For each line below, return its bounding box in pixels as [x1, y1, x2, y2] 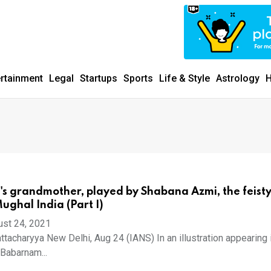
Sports [123, 73, 153, 84]
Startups [80, 73, 117, 84]
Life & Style [159, 73, 210, 84]
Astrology [216, 73, 260, 84]
